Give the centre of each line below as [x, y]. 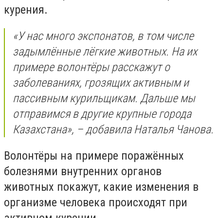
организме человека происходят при [96, 202]
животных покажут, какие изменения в [101, 187]
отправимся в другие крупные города [102, 114]
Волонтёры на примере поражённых [94, 155]
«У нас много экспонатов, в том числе [103, 36]
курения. [26, 10]
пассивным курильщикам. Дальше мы [104, 98]
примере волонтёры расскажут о [91, 67]
